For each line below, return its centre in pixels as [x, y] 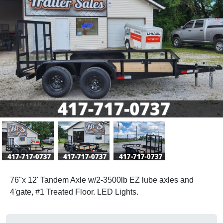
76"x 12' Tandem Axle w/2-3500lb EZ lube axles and [102, 180]
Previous [32, 146]
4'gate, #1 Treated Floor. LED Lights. [74, 192]
